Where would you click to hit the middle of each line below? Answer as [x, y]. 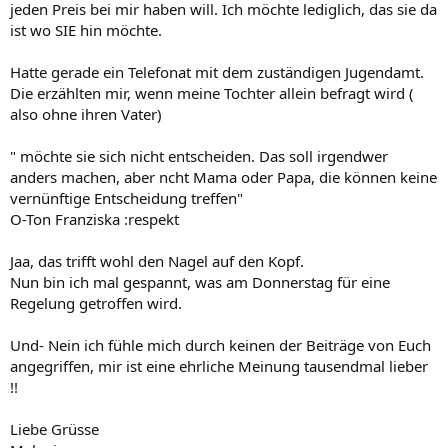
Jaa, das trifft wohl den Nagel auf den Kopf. [157, 261]
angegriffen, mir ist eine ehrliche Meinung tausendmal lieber [219, 366]
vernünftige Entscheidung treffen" [126, 198]
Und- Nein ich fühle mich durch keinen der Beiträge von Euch [220, 345]
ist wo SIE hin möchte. [86, 30]
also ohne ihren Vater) [86, 114]
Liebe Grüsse [54, 429]
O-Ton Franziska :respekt [94, 219]
